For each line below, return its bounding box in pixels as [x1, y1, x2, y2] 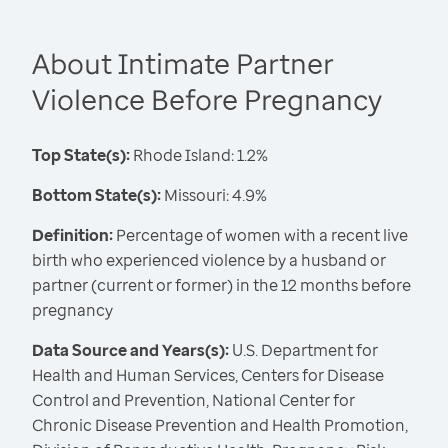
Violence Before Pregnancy [32, 80, 382, 119]
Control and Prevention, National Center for [32, 389, 355, 412]
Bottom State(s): [32, 184, 161, 207]
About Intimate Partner [32, 44, 334, 83]
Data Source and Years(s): [32, 339, 229, 362]
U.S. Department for [229, 339, 378, 362]
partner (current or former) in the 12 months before [32, 274, 411, 297]
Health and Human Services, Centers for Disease [32, 364, 384, 387]
